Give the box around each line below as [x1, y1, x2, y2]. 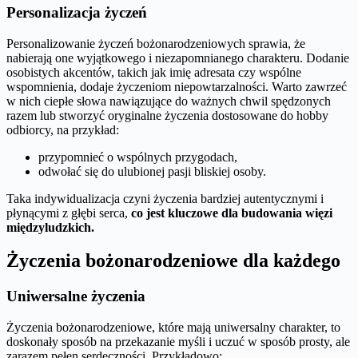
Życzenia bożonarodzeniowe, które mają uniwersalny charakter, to [6, 320, 340, 335]
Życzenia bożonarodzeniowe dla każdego [6, 250, 340, 272]
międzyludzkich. [6, 220, 94, 234]
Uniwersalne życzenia [6, 288, 145, 305]
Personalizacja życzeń [6, 3, 147, 21]
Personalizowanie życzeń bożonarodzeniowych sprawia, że [6, 36, 305, 50]
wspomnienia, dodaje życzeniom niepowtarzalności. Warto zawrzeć [6, 79, 347, 93]
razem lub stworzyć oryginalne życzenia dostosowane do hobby [6, 108, 328, 122]
